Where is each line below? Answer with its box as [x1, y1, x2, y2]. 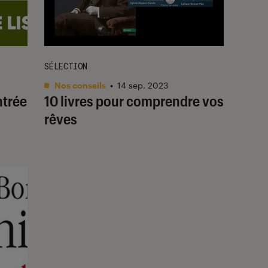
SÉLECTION [44, 60, 87, 72]
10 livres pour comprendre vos [44, 92, 224, 109]
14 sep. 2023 [117, 80, 168, 90]
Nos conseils [53, 80, 106, 90]
